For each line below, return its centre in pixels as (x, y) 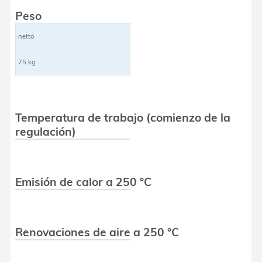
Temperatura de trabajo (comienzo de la (123, 117)
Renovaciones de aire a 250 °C (97, 232)
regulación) (46, 131)
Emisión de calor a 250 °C (84, 182)
